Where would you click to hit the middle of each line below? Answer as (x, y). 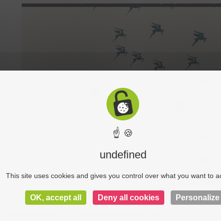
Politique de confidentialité (119, 212)
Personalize (197, 198)
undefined (123, 155)
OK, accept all (55, 198)
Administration (35, 212)
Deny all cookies (128, 198)
